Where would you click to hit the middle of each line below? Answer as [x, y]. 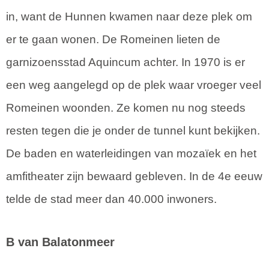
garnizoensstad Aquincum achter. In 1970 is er [125, 62]
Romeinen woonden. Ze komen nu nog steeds [126, 107]
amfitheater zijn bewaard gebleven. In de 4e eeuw [134, 176]
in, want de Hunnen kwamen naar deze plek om [129, 16]
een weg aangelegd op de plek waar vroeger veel [134, 85]
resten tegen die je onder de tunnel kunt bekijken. [133, 130]
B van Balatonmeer [60, 242]
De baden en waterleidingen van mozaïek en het [131, 153]
